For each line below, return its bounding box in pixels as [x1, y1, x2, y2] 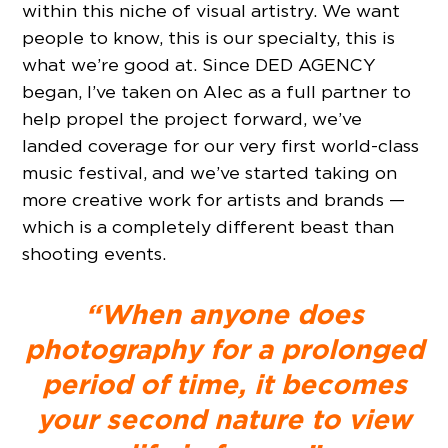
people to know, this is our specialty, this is [22, 27, 396, 49]
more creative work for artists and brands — [22, 189, 406, 211]
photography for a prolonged [24, 331, 424, 368]
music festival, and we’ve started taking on [22, 162, 398, 184]
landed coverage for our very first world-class [22, 135, 420, 157]
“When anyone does [84, 296, 364, 333]
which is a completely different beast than [22, 216, 395, 238]
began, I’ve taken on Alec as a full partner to [22, 81, 412, 103]
